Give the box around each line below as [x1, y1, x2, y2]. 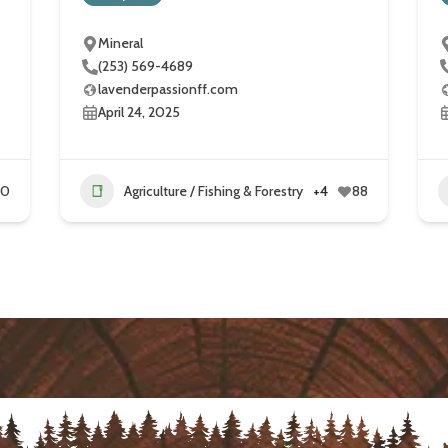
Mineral [97, 34, 143, 53]
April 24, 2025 [97, 103, 180, 122]
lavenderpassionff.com [97, 80, 238, 99]
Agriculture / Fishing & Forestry [123, 181, 303, 200]
